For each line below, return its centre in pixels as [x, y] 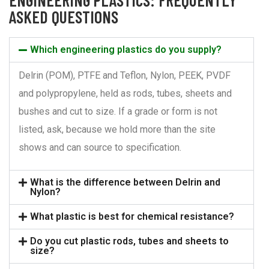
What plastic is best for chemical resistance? [132, 216]
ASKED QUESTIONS [64, 17]
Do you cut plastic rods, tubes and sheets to [130, 241]
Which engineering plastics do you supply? [126, 49]
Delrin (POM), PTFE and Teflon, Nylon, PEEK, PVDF [125, 75]
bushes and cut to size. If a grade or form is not [118, 111]
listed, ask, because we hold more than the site [117, 129]
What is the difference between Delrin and [125, 182]
